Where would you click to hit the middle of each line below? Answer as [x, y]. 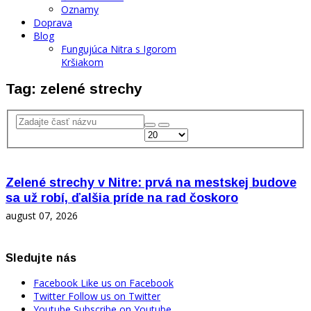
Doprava [53, 23]
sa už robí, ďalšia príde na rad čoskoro [122, 198]
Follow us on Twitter [114, 296]
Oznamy [80, 9]
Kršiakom [82, 62]
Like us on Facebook [127, 283]
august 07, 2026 [42, 216]
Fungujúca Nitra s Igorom [119, 49]
